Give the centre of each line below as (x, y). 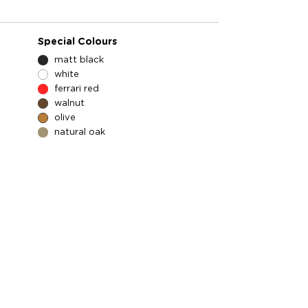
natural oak (78, 132)
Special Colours (77, 42)
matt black (77, 60)
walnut (68, 103)
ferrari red (75, 89)
